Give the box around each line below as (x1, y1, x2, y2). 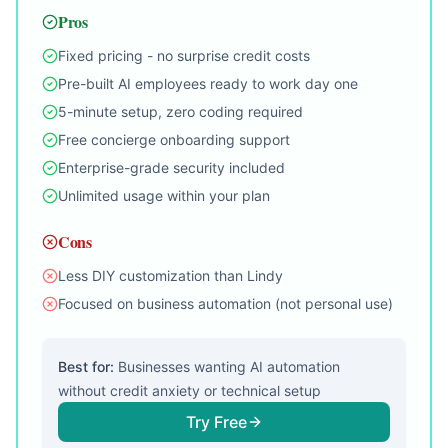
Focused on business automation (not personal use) (58, 295, 393, 312)
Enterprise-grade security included (58, 159, 285, 176)
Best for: (58, 358, 118, 375)
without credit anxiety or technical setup (58, 382, 321, 399)
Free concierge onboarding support (58, 131, 290, 148)
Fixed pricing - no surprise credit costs (58, 47, 310, 64)
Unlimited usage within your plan (58, 187, 270, 204)
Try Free (185, 412, 247, 432)
